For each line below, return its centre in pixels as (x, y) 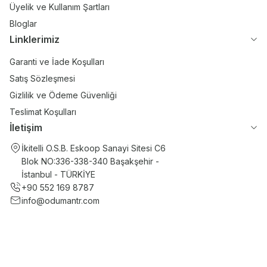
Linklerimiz (35, 39)
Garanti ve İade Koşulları (57, 62)
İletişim (26, 128)
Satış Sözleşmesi (42, 78)
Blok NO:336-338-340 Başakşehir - (90, 161)
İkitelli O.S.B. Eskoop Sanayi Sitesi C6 (94, 148)
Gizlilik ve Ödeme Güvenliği (63, 95)
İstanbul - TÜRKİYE (58, 174)
